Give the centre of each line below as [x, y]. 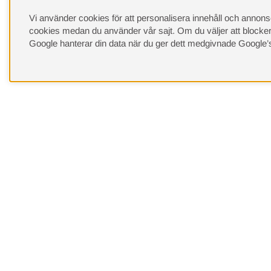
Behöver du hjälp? [81, 174]
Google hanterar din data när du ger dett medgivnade [134, 43]
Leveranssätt [164, 217]
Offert [259, 217]
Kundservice [53, 217]
